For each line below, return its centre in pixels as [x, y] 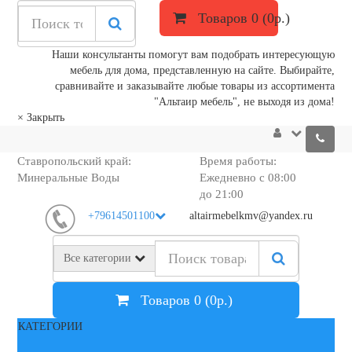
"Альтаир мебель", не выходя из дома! [245, 102]
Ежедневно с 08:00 [247, 178]
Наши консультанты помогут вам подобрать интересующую [194, 55]
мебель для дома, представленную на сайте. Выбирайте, [203, 70]
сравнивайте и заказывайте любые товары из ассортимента [195, 86]
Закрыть [45, 117]
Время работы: [238, 161]
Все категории [98, 258]
